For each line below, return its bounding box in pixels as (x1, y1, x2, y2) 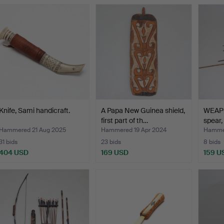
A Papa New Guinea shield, (101, 106, 185, 115)
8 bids (203, 138, 220, 146)
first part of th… (101, 116, 148, 125)
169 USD (101, 148, 129, 157)
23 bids (101, 138, 121, 146)
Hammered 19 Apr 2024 (101, 126, 167, 134)
